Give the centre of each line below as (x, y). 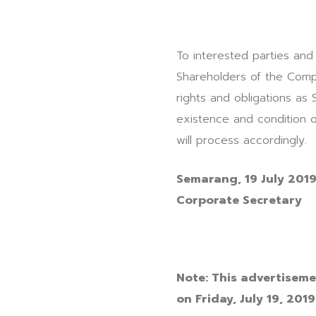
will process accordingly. (242, 140)
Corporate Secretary (239, 200)
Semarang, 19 (219, 179)
